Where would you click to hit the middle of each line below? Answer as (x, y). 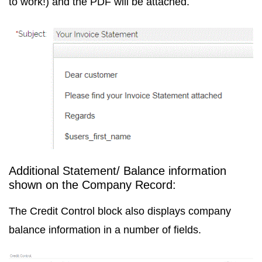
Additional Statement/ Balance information (118, 171)
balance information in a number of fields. (105, 230)
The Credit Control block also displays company (120, 211)
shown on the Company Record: (92, 185)
